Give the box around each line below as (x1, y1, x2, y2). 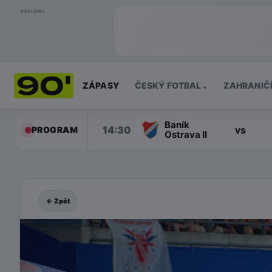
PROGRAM (31, 124, 78, 135)
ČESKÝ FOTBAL (134, 80, 202, 90)
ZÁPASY (83, 80, 119, 90)
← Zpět (46, 197, 70, 205)
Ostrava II (165, 129, 207, 140)
